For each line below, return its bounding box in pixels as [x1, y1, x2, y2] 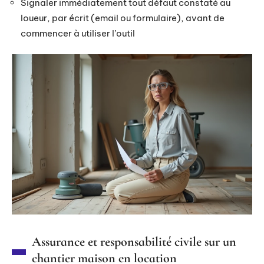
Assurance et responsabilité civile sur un [32, 234, 236, 249]
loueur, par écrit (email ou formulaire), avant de [21, 12, 225, 24]
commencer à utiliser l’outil [21, 27, 135, 39]
